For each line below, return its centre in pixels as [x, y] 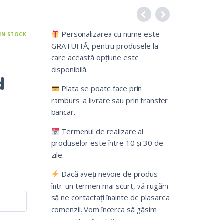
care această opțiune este [95, 58]
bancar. [63, 112]
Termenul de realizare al [101, 131]
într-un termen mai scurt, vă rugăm [110, 186]
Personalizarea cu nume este [109, 34]
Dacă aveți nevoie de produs [108, 174]
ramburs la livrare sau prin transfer [109, 100]
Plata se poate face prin [100, 89]
